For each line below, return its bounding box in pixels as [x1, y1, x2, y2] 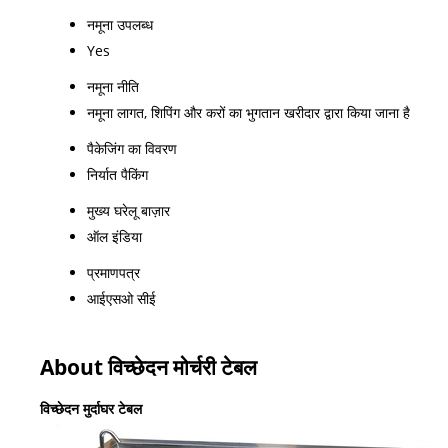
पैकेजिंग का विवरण [87, 138, 177, 158]
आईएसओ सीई [87, 288, 156, 308]
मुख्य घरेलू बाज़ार [87, 200, 170, 220]
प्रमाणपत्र [87, 262, 140, 282]
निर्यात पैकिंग [87, 164, 148, 184]
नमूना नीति [87, 76, 139, 96]
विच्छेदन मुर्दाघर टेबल [40, 398, 142, 418]
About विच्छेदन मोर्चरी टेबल [40, 352, 257, 381]
